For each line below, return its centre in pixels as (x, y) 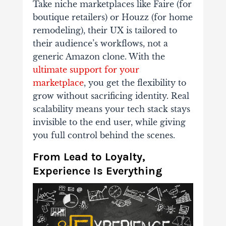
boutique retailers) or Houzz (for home (112, 17)
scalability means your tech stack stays (111, 109)
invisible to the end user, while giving (109, 122)
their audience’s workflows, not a (100, 43)
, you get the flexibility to (135, 82)
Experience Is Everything (97, 171)
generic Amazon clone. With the (99, 56)
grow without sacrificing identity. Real (111, 96)
